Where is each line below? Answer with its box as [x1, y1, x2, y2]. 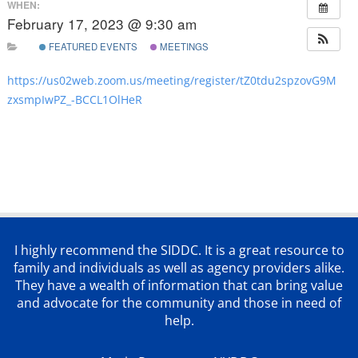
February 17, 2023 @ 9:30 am [6, 14, 197, 34]
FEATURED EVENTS [46, 39, 137, 53]
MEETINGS [157, 39, 209, 53]
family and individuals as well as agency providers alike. [14, 258, 344, 276]
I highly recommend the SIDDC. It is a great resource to [14, 241, 344, 259]
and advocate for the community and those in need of [17, 293, 341, 312]
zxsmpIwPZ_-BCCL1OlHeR [6, 91, 142, 107]
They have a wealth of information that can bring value [15, 276, 343, 294]
